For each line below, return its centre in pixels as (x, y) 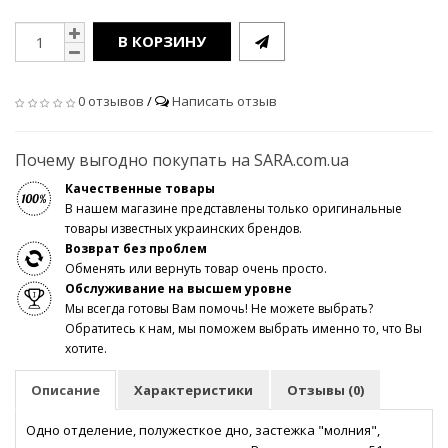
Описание (65, 390)
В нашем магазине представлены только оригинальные (233, 209)
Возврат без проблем (136, 249)
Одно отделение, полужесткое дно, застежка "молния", (203, 430)
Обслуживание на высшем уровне (178, 289)
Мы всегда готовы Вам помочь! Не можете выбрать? (219, 309)
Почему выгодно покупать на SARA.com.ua (182, 160)
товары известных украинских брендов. (183, 229)
